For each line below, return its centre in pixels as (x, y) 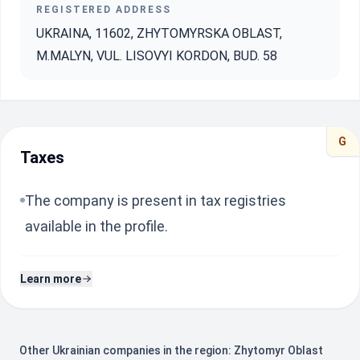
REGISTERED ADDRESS (104, 10)
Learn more (51, 279)
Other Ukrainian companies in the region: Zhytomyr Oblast (171, 350)
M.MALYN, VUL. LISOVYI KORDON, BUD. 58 (157, 56)
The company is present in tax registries (155, 200)
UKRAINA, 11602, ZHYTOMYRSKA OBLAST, (159, 33)
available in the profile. (96, 226)
